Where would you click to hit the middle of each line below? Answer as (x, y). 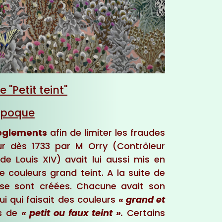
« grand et (141, 200)
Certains (144, 213)
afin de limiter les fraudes (106, 133)
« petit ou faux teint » (71, 213)
